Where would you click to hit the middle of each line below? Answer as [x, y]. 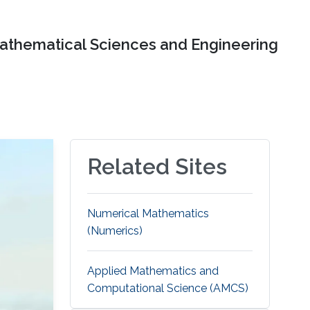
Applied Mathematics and [153, 271]
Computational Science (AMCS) [168, 289]
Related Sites [157, 167]
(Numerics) [115, 231]
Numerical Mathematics [148, 214]
